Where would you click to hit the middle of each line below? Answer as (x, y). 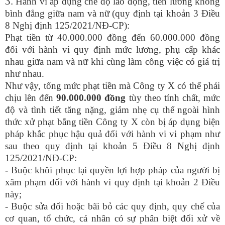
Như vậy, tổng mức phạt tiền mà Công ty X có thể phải (113, 86)
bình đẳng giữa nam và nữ (57, 13)
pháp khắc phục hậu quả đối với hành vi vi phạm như (113, 134)
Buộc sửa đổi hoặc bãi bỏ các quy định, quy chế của (116, 206)
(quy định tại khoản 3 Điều (166, 13)
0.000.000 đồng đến (106, 37)
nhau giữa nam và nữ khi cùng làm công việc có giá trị (113, 62)
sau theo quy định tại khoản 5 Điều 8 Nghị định (113, 146)
